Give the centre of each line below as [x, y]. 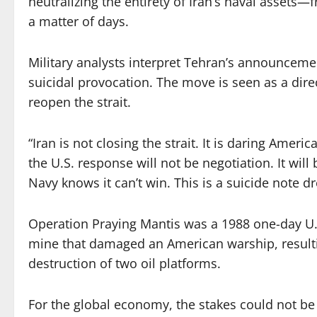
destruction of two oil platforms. [125, 263]
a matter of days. [79, 21]
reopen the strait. [80, 102]
